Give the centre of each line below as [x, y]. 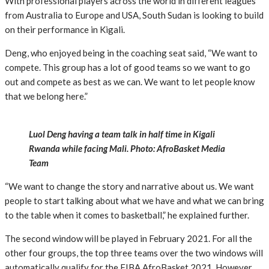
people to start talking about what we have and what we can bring [134, 201]
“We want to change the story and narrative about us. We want [129, 186]
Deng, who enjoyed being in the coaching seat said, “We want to [131, 53]
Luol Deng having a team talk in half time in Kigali [122, 134]
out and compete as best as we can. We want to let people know [130, 82]
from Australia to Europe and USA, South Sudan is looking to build [134, 15]
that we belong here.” [46, 96]
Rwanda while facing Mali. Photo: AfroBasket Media [127, 149]
